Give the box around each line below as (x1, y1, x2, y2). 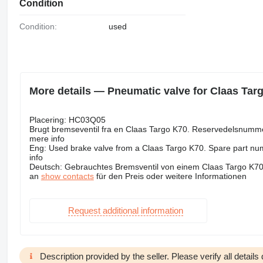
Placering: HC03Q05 (29, 114, 106, 124)
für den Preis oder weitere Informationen (93, 171, 247, 181)
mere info (29, 133, 65, 143)
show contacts (41, 171, 94, 181)
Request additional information (68, 205, 183, 216)
